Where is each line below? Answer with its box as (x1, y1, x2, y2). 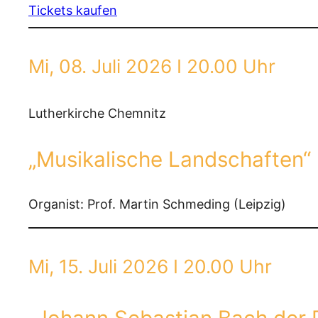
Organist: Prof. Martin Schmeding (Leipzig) (28, 197, 286, 212)
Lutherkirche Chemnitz (28, 105, 166, 121)
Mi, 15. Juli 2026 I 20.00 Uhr (28, 255, 272, 278)
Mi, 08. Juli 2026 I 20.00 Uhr (28, 54, 275, 77)
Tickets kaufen (28, 2, 117, 18)
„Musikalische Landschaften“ (28, 146, 311, 172)
